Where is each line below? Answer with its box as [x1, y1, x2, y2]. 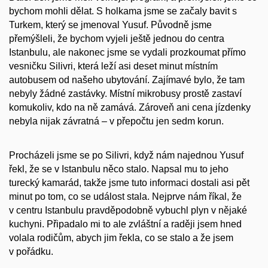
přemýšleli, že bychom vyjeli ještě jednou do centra [9, 33, 224, 44]
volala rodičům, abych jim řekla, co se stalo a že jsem [9, 232, 233, 243]
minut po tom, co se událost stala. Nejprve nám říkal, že [9, 191, 242, 202]
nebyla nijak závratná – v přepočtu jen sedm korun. [9, 116, 224, 127]
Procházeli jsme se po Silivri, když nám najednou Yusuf [9, 150, 243, 160]
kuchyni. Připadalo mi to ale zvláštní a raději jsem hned [9, 218, 242, 229]
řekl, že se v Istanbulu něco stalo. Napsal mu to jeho [9, 163, 229, 174]
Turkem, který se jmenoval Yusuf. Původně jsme [9, 20, 212, 31]
